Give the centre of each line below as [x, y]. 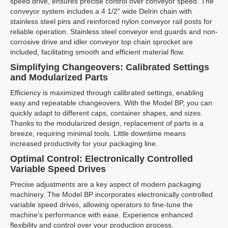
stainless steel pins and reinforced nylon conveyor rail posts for [111, 21]
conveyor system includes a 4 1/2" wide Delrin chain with [101, 11]
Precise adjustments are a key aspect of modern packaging [106, 184]
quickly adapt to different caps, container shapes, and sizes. [106, 113]
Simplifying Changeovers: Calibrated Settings [110, 67]
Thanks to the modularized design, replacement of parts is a [107, 123]
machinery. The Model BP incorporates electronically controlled [111, 194]
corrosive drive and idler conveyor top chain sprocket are [102, 42]
